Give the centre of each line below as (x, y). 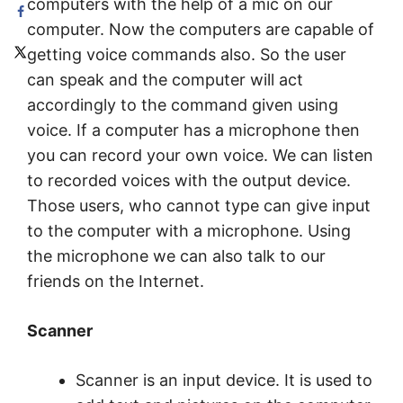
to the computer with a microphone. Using (189, 231)
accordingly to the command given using (183, 105)
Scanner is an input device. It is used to (224, 381)
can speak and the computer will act (165, 80)
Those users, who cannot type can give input (199, 206)
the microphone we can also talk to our (176, 256)
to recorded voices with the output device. (189, 181)
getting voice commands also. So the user (187, 55)
